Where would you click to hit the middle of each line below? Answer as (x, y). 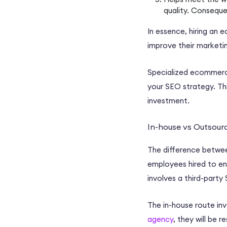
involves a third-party (186, 178)
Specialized (169, 72)
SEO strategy (189, 87)
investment (167, 101)
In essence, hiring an (184, 31)
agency (160, 219)
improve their (172, 46)
